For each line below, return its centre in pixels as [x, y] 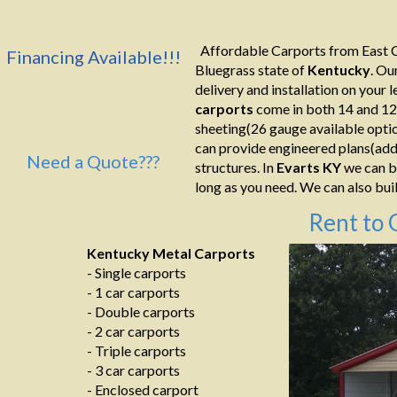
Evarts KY [309, 167]
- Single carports [136, 272]
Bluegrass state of [251, 70]
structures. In [236, 167]
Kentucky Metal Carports [171, 253]
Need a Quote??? [93, 161]
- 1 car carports [133, 292]
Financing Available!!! [93, 57]
